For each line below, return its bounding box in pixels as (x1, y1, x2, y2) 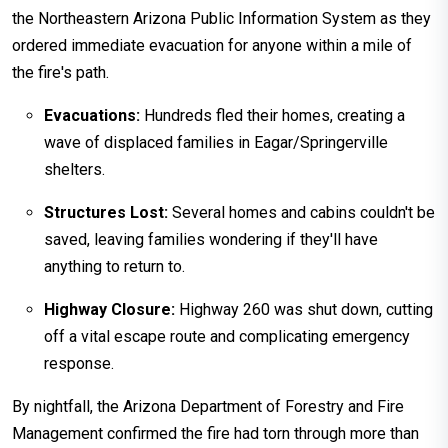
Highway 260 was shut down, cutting (175, 299, 433, 319)
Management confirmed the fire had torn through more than (12, 423, 419, 443)
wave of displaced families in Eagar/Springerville (44, 132, 388, 152)
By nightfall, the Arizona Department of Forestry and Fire (12, 396, 404, 416)
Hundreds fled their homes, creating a (140, 105, 405, 125)
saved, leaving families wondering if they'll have (44, 229, 378, 249)
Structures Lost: (44, 202, 168, 222)
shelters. (44, 159, 105, 179)
